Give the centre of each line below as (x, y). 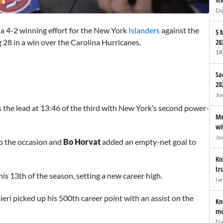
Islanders (144, 30)
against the (179, 30)
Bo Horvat (82, 142)
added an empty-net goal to (148, 142)
